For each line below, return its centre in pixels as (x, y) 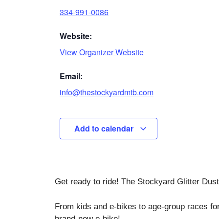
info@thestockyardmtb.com (107, 92)
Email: (71, 76)
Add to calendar (105, 129)
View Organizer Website (102, 52)
